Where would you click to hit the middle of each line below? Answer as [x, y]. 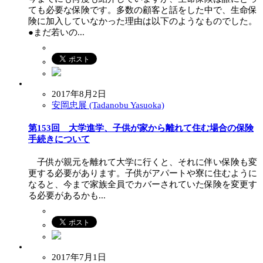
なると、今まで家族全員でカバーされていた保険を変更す [143, 185]
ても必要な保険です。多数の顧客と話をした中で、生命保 [143, 10]
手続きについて [59, 139]
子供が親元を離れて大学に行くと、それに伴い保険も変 [143, 162]
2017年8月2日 [79, 94]
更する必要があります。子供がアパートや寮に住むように [143, 173]
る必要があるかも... [67, 196]
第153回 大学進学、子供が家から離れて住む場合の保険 [141, 128]
